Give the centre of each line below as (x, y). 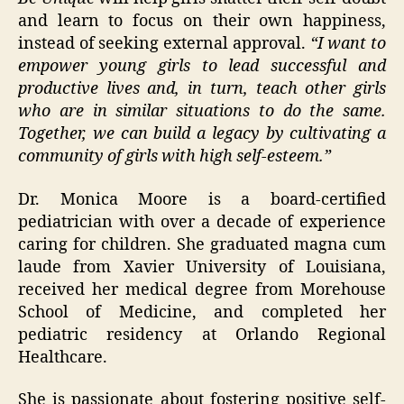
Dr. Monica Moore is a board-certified (202, 199)
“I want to (348, 44)
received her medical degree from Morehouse (202, 289)
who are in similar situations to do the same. (202, 112)
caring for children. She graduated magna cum (202, 244)
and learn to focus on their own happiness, (202, 22)
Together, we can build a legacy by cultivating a (202, 134)
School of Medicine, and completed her (202, 312)
